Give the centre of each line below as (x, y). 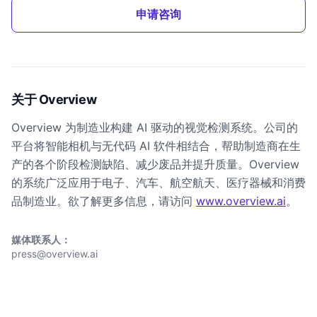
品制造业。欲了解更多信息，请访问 (102, 201)
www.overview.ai (241, 201)
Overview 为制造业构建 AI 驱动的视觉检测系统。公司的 (155, 127)
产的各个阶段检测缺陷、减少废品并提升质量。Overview (155, 164)
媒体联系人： (41, 240)
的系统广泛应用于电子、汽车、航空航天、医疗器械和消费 (158, 183)
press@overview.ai (54, 254)
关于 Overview (54, 99)
